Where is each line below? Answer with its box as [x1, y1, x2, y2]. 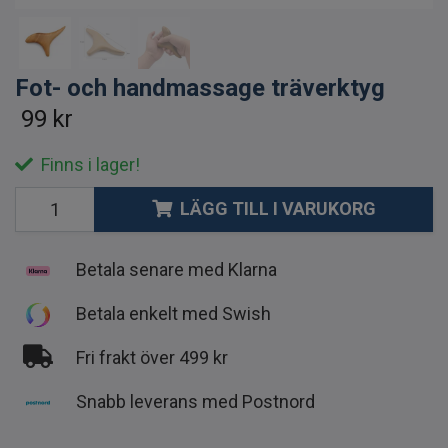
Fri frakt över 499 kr [76, 346, 228, 368]
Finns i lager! [37, 153, 140, 175]
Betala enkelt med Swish [76, 302, 271, 324]
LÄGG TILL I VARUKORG [179, 198, 376, 220]
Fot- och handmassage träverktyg [15, 73, 385, 102]
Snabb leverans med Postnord [76, 390, 315, 412]
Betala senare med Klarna [76, 258, 277, 280]
